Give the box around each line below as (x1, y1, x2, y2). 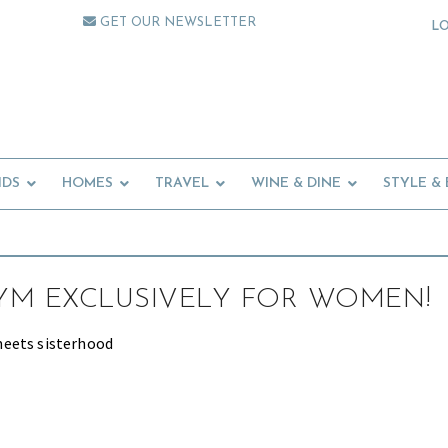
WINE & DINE (251, 176, 341, 192)
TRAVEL (155, 176, 209, 192)
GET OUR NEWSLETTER (96, 16, 257, 29)
